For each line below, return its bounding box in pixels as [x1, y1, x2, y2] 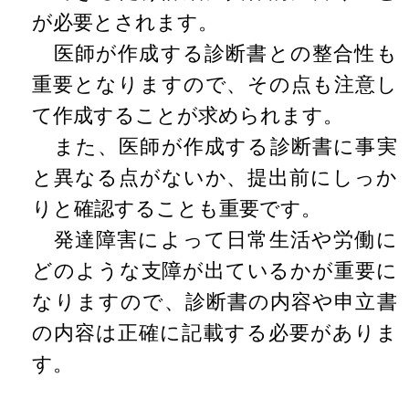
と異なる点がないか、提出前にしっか [32, 166, 397, 190]
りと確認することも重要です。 [32, 197, 322, 221]
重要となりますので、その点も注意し [32, 73, 397, 97]
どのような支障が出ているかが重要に [32, 259, 397, 283]
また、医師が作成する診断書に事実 [32, 135, 397, 159]
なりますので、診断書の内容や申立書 [32, 290, 397, 314]
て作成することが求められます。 [32, 104, 344, 128]
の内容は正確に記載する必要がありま [32, 321, 397, 345]
